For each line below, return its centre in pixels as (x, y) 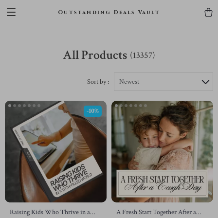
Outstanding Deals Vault (109, 12)
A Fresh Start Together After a (156, 212)
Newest (129, 82)
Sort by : (98, 82)
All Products (95, 55)
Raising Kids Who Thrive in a (50, 212)
